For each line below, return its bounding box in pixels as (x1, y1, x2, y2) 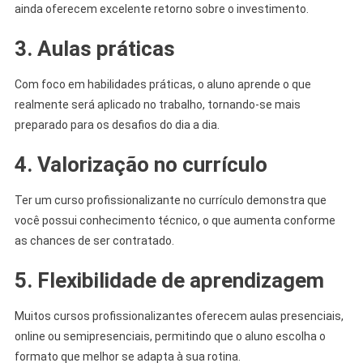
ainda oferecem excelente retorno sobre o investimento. (14, 2, 309, 15)
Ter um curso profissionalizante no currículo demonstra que (14, 193, 327, 207)
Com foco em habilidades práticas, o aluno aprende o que (14, 77, 311, 91)
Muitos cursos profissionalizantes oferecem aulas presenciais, (14, 309, 344, 322)
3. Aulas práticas (14, 36, 175, 61)
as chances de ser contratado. (14, 233, 174, 247)
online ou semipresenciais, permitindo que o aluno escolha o (14, 329, 326, 343)
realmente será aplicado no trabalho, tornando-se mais (14, 97, 301, 111)
